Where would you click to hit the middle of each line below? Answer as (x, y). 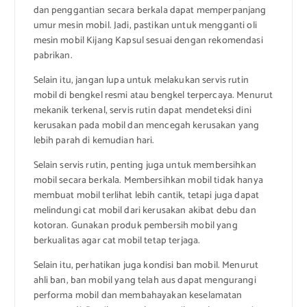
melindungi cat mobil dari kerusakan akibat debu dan (145, 211)
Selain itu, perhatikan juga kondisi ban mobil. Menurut (146, 266)
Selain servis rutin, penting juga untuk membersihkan (145, 166)
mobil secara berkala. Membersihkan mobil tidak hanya (148, 181)
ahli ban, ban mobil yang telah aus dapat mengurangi (145, 281)
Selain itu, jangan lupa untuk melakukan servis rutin (141, 81)
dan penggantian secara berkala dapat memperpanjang (150, 11)
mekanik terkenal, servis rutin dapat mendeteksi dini (142, 111)
